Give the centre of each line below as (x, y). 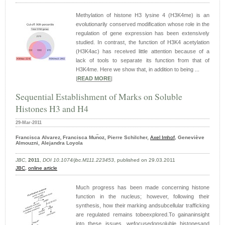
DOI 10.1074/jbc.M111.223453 (78, 160)
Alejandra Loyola (62, 143)
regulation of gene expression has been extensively (143, 33)
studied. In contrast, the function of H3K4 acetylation (143, 42)
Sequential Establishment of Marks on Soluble (99, 96)
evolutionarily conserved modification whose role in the (143, 24)
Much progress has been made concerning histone (143, 187)
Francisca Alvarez (38, 137)
